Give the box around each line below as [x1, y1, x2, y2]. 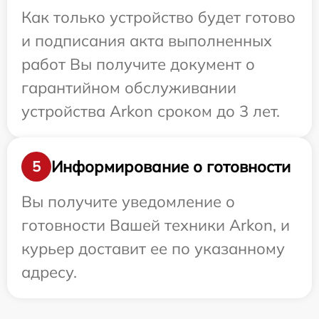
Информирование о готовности [51, 156, 291, 177]
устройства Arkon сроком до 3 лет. [21, 101, 280, 122]
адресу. [21, 262, 77, 283]
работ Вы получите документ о [21, 54, 255, 75]
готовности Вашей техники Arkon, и [21, 215, 290, 236]
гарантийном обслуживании [21, 78, 236, 98]
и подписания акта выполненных [21, 31, 272, 51]
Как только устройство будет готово [21, 7, 296, 28]
